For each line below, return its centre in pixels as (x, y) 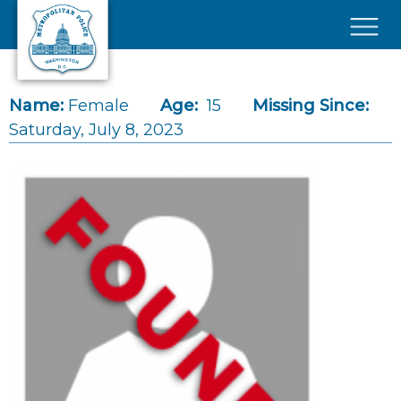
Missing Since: (311, 106)
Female (98, 106)
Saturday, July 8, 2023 (96, 130)
